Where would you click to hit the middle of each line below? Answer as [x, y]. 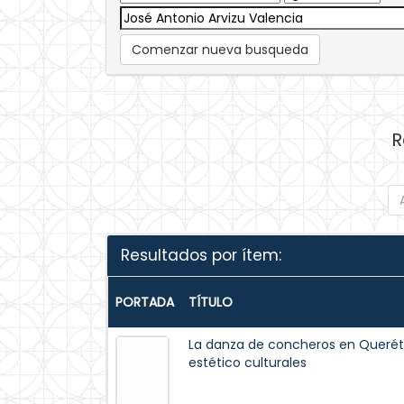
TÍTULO [211, 302]
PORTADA [145, 302]
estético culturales [248, 363]
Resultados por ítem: [201, 255]
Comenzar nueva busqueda [220, 50]
